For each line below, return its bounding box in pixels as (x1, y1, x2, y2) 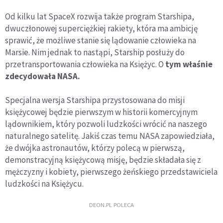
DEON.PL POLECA (89, 201, 134, 209)
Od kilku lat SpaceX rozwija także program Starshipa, (5, 10, 194, 22)
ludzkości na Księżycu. (5, 178, 87, 189)
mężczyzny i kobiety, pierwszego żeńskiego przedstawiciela (5, 166, 218, 177)
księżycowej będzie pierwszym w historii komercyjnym (5, 106, 198, 117)
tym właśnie (164, 58, 213, 70)
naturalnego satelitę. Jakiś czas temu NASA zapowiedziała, (5, 130, 215, 141)
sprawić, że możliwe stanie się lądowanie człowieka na (5, 34, 196, 46)
